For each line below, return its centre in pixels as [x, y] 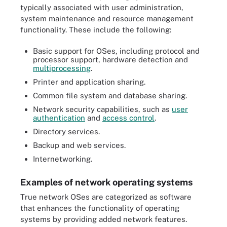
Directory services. [66, 131]
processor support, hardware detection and [110, 60]
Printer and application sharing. [89, 82]
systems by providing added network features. [104, 219]
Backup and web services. [79, 145]
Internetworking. [63, 159]
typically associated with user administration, [102, 7]
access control [128, 118]
